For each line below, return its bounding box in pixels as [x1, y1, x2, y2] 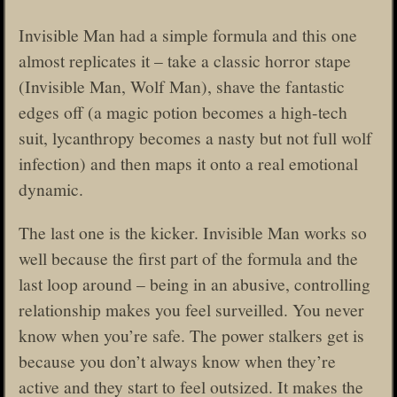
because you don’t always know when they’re [19, 348, 336, 372]
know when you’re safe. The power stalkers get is [19, 323, 364, 346]
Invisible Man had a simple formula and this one [19, 23, 357, 47]
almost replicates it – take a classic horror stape [19, 49, 351, 73]
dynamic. [19, 177, 83, 201]
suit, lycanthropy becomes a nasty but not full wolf [19, 126, 372, 150]
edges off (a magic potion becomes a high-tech [19, 100, 347, 124]
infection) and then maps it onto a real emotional [19, 152, 358, 175]
